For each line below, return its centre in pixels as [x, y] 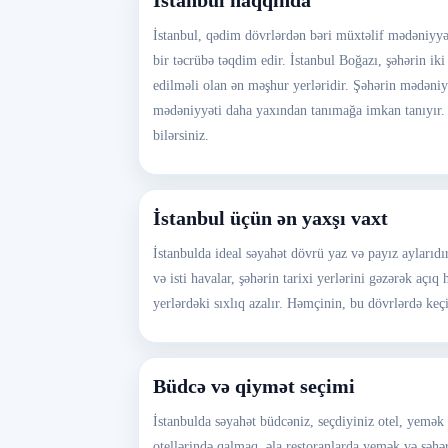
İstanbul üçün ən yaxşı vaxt [270, 218]
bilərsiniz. [181, 135]
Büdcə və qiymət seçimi [254, 386]
